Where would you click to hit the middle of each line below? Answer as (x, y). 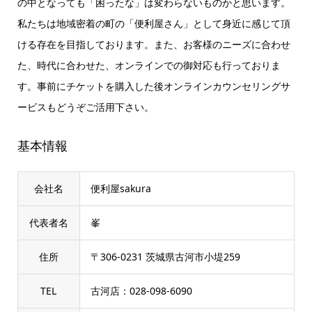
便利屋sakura (120, 189)
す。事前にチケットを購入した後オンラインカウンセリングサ (154, 86)
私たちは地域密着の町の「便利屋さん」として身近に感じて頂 (154, 24)
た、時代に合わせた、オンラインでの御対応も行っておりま (149, 65)
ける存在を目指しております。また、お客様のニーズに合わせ (154, 45)
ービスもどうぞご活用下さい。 (85, 107)
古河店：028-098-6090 (141, 291)
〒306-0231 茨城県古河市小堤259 (165, 257)
